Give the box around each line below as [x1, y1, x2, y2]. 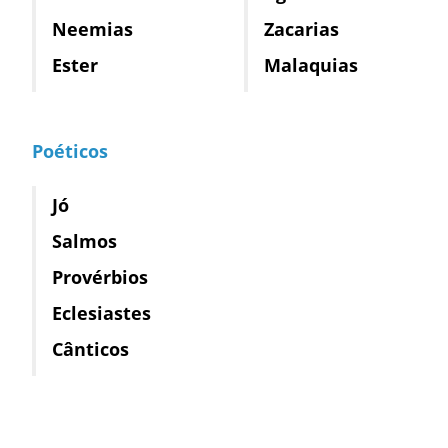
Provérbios [52, 264, 148, 289]
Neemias [52, 16, 133, 41]
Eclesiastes [52, 300, 151, 325]
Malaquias [264, 52, 358, 77]
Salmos [52, 228, 117, 253]
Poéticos [32, 138, 108, 163]
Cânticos [52, 336, 129, 361]
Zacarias [264, 16, 339, 41]
